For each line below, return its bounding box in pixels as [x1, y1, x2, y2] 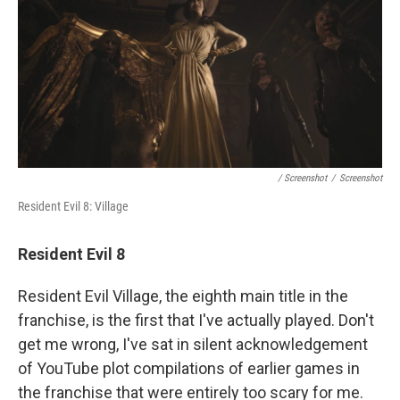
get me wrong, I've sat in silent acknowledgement [18, 335, 368, 354]
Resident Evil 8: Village [18, 199, 129, 214]
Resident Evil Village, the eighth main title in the [18, 287, 348, 306]
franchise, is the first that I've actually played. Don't [18, 311, 374, 330]
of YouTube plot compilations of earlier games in [18, 359, 360, 379]
